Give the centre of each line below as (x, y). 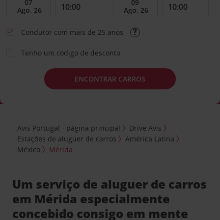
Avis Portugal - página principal (69, 128)
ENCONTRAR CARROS (110, 79)
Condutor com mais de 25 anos (73, 32)
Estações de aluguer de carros (67, 138)
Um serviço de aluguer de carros (110, 184)
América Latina (150, 138)
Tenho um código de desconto (70, 53)
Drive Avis (146, 128)
